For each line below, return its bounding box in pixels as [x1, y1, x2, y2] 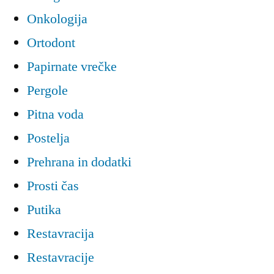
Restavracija [27, 225, 94, 243]
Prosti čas [27, 177, 79, 195]
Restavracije [27, 249, 94, 267]
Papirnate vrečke [27, 58, 117, 76]
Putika [27, 201, 61, 219]
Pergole [27, 82, 68, 100]
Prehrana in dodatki [27, 154, 131, 171]
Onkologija [27, 10, 87, 28]
